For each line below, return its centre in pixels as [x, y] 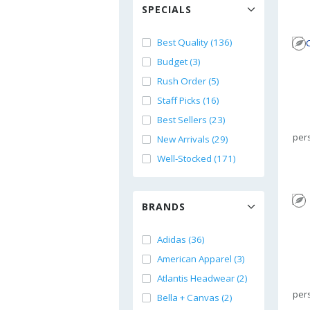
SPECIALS [167, 9]
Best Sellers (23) [191, 120]
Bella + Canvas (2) [195, 298]
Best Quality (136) [195, 42]
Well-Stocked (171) [197, 158]
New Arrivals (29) [193, 139]
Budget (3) [179, 62]
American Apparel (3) [201, 259]
